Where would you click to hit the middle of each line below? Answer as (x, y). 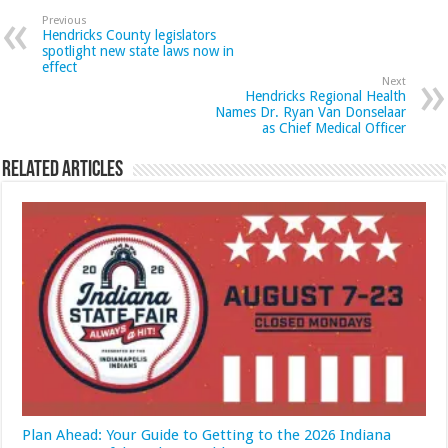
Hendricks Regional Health (325, 95)
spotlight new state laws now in (138, 50)
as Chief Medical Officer (333, 127)
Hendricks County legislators (129, 34)
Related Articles (63, 170)
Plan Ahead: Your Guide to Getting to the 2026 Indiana (207, 435)
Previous (65, 20)
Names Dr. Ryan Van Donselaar (310, 111)
